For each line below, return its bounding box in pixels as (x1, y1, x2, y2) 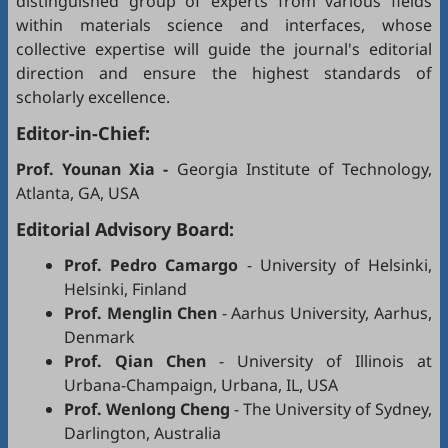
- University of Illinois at (206, 350, 432, 372)
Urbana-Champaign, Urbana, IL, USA (64, 374, 338, 396)
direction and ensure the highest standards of (16, 62, 432, 84)
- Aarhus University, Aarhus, (216, 302, 433, 324)
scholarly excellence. (16, 86, 170, 108)
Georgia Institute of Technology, (176, 158, 433, 180)
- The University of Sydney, (230, 398, 432, 420)
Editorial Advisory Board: (16, 217, 234, 241)
